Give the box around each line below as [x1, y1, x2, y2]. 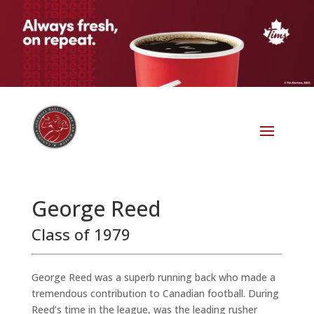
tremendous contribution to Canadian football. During [31, 287, 279, 301]
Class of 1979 [31, 224, 130, 245]
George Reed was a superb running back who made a [31, 271, 275, 285]
